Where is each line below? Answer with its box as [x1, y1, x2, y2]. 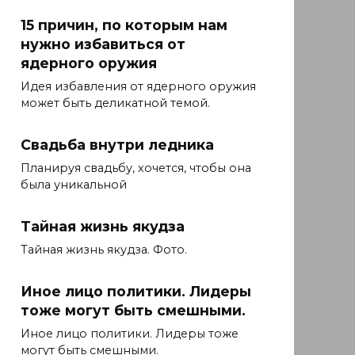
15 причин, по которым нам [21, 17, 227, 34]
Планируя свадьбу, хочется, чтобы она [21, 161, 251, 176]
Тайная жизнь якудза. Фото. [21, 242, 187, 258]
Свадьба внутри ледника [21, 136, 214, 154]
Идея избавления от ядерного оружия [21, 79, 256, 94]
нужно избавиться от [21, 36, 185, 53]
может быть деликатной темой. [21, 96, 210, 111]
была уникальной [21, 177, 127, 193]
